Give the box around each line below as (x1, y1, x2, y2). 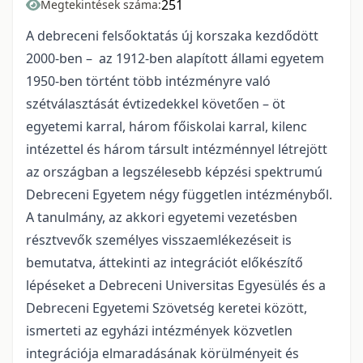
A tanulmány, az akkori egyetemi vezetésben (26, 207, 297, 226)
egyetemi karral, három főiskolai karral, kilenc (26, 117, 307, 135)
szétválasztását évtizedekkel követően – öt (26, 94, 285, 113)
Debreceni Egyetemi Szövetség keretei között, (26, 298, 307, 317)
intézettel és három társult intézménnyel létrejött (26, 139, 327, 158)
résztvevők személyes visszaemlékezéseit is (26, 230, 292, 249)
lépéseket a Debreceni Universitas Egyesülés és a (26, 275, 326, 294)
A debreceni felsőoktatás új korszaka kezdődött (26, 26, 318, 45)
